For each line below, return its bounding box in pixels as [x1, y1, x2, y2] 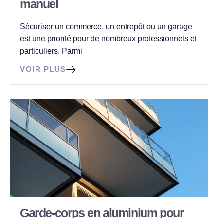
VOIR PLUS [20, 65, 66, 73]
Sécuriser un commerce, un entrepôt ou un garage [20, 22, 192, 31]
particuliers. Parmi [20, 47, 82, 55]
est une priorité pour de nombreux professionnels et [20, 35, 197, 43]
